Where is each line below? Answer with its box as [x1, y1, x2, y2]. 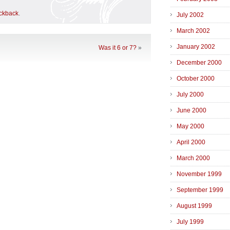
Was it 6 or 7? [99, 44, 137, 51]
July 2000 [177, 91, 204, 99]
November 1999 [177, 170, 222, 178]
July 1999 [177, 218, 204, 226]
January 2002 [177, 43, 215, 51]
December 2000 [177, 59, 222, 67]
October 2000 [177, 75, 215, 83]
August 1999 [177, 202, 212, 210]
